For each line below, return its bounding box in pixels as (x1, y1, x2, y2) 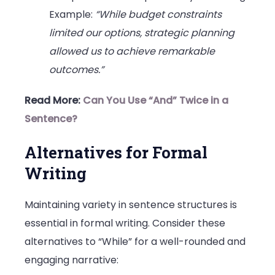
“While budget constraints (95, 7, 222, 22)
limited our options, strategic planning (49, 26, 234, 41)
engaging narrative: (25, 252, 118, 267)
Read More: (25, 93, 83, 108)
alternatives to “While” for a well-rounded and (25, 234, 246, 249)
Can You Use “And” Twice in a (83, 93, 228, 108)
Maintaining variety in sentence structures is (25, 197, 237, 212)
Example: (49, 7, 95, 22)
